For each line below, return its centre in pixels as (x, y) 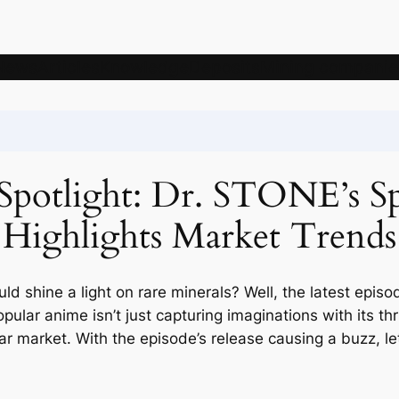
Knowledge (144, 67)
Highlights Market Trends (199, 236)
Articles (68, 67)
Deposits (224, 67)
